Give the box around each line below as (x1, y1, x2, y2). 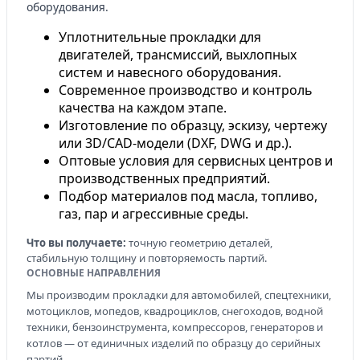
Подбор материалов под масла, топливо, (59, 186, 317, 205)
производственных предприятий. (59, 169, 270, 187)
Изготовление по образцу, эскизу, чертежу (59, 116, 327, 134)
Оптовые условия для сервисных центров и (59, 151, 333, 170)
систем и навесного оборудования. (59, 63, 281, 81)
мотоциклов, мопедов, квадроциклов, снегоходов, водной (27, 303, 323, 318)
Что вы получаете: (27, 235, 126, 250)
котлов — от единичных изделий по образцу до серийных (27, 335, 321, 350)
